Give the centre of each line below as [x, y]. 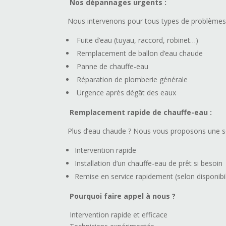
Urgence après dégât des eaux [127, 93]
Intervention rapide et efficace [119, 215]
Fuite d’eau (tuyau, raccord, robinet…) [138, 40]
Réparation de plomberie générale [132, 80]
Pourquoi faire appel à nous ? [123, 196]
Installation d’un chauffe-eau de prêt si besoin [149, 163]
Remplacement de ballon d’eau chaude [140, 53]
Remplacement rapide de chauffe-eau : [141, 112]
